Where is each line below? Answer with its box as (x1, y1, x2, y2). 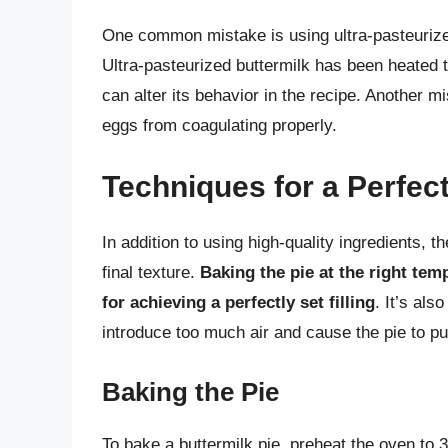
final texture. (102, 263, 200, 283)
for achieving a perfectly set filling (102, 293, 375, 313)
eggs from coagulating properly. (102, 115, 337, 135)
